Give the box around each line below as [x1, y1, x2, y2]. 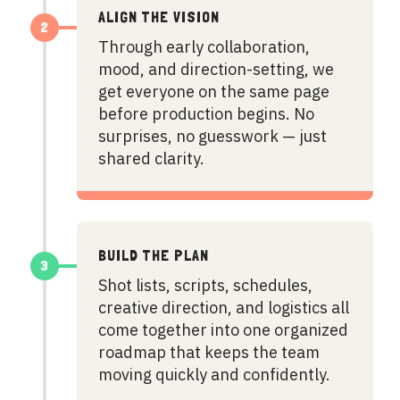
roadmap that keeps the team [98, 342, 320, 362]
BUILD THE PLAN [98, 246, 209, 264]
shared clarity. [98, 148, 204, 169]
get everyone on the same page [98, 81, 329, 102]
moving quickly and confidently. [98, 364, 330, 385]
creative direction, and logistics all [98, 297, 349, 318]
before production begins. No [98, 104, 314, 124]
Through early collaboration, [98, 37, 310, 57]
